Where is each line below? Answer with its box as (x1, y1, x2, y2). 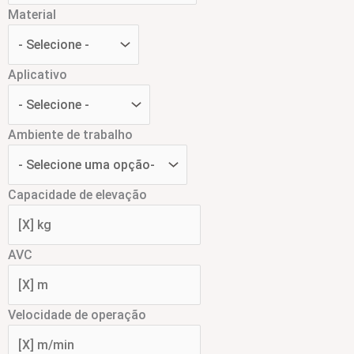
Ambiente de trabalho (8, 126, 133, 142)
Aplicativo (8, 66, 67, 82)
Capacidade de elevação (8, 186, 147, 202)
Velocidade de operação (8, 307, 146, 322)
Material (8, 6, 56, 22)
